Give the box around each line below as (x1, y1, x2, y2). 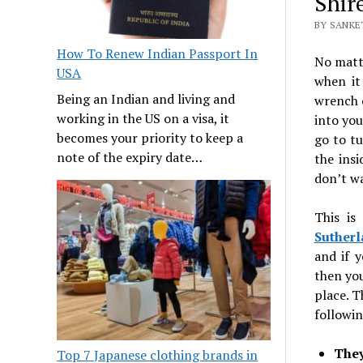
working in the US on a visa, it (57, 109, 230, 128)
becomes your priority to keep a (57, 129, 244, 147)
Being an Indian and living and (57, 90, 236, 109)
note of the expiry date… (57, 148, 203, 167)
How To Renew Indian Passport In (57, 45, 258, 63)
